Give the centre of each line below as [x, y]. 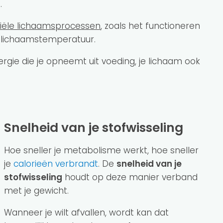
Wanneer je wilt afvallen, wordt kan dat [86, 213]
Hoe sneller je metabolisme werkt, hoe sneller [101, 150]
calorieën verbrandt [56, 164]
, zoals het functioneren [150, 26]
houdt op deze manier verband [130, 177]
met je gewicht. [38, 191]
